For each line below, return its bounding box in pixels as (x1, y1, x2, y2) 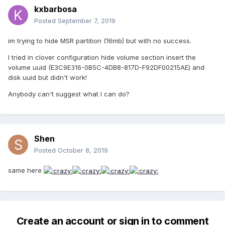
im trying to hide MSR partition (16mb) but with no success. (8, 37, 191, 45)
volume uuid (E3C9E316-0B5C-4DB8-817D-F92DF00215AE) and (8, 63, 204, 72)
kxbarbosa (34, 4, 77, 15)
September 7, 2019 (58, 17, 116, 25)
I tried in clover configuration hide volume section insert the (8, 53, 196, 62)
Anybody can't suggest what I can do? (8, 90, 130, 98)
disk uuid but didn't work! (8, 73, 87, 82)
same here (8, 166, 44, 175)
